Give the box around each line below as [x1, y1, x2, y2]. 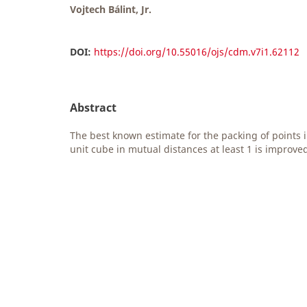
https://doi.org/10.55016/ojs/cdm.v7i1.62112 [94, 45, 299, 59]
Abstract [70, 100, 116, 116]
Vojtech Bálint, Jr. [70, 3, 151, 16]
